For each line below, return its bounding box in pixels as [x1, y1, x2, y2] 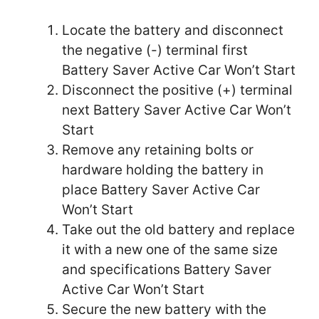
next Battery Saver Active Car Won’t [62, 101, 291, 118]
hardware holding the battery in [62, 161, 263, 178]
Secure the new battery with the [62, 300, 266, 318]
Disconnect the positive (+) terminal [62, 81, 293, 98]
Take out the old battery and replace [62, 221, 295, 238]
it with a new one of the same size [62, 241, 278, 258]
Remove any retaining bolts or [62, 141, 253, 158]
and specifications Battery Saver [62, 261, 271, 278]
